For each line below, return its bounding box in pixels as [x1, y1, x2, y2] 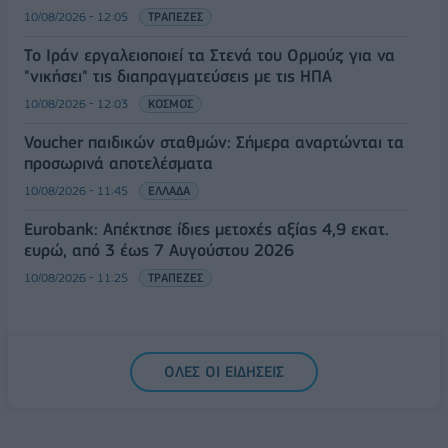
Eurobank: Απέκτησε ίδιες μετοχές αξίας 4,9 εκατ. [24, 218, 389, 239]
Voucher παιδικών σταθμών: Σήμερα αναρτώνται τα [24, 131, 404, 152]
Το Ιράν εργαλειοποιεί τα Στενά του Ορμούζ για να [24, 44, 395, 65]
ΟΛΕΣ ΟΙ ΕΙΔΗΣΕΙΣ [164, 362, 284, 381]
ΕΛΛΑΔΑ [148, 182, 190, 198]
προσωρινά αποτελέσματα [24, 152, 213, 173]
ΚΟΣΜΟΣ [148, 95, 193, 111]
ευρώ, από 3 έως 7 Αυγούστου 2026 [24, 239, 294, 260]
